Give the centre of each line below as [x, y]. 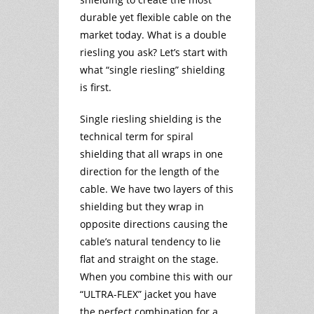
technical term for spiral [137, 136]
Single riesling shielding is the [151, 118]
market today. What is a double [153, 34]
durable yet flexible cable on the [156, 17]
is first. [96, 87]
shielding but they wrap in [142, 206]
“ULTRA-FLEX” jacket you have [148, 294]
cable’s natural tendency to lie [150, 241]
